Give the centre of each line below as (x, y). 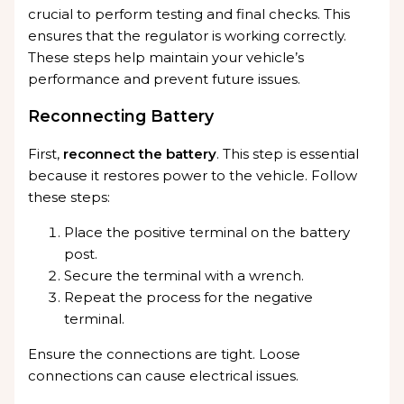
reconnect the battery (140, 153)
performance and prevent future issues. (165, 78)
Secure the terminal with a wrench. (184, 275)
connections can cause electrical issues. (164, 375)
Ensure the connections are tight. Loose (165, 353)
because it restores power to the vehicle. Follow (193, 175)
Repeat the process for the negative (189, 297)
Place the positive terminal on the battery (207, 232)
